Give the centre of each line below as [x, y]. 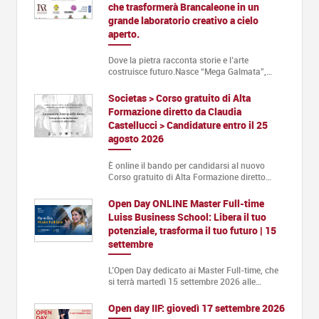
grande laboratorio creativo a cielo [183, 21]
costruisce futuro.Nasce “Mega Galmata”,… [190, 72]
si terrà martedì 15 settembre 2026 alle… [184, 281]
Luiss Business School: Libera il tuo [187, 216]
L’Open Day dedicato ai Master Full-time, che [193, 270]
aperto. [124, 34]
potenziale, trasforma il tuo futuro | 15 [192, 230]
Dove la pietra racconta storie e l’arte [178, 60]
